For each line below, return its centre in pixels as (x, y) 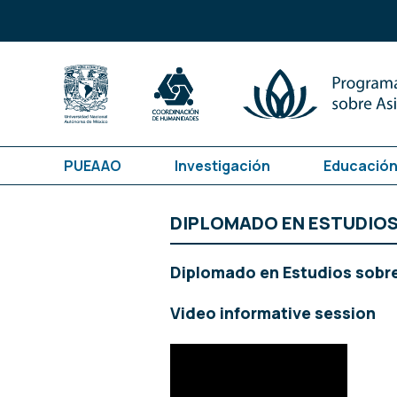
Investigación (222, 166)
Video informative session (273, 312)
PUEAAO (93, 166)
